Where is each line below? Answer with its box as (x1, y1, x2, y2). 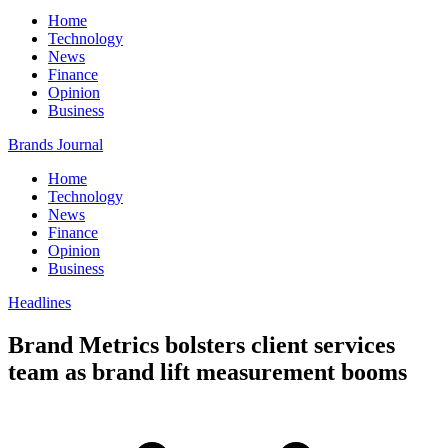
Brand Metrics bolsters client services (8, 331, 395, 358)
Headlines (8, 294, 71, 311)
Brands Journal (8, 136, 103, 153)
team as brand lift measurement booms (8, 358, 407, 385)
